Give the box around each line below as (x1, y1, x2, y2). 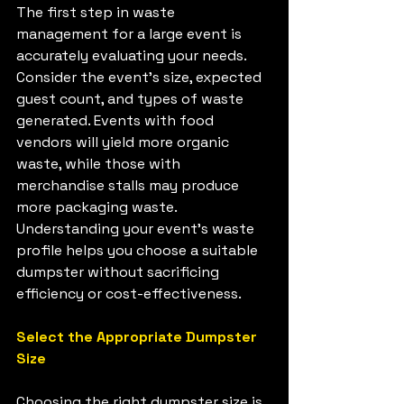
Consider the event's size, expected (16, 68, 265, 87)
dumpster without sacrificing (16, 262, 223, 282)
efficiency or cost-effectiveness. (16, 284, 242, 304)
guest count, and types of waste (16, 89, 247, 109)
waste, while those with (16, 154, 184, 174)
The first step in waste (16, 3, 179, 23)
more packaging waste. (16, 197, 180, 217)
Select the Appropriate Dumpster (16, 327, 261, 347)
